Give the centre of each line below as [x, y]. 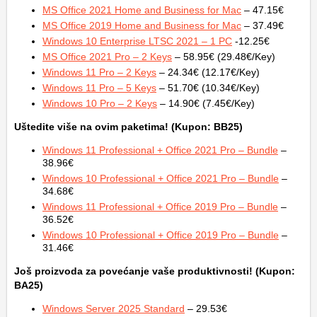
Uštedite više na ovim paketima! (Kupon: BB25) [128, 126]
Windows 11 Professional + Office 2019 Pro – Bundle [160, 206]
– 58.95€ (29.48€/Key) [224, 56]
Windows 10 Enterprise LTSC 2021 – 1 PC [137, 41]
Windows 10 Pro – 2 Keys [100, 103]
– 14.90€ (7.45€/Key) [206, 103]
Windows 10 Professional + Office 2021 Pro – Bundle [161, 178]
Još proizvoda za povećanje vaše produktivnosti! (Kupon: [155, 271]
